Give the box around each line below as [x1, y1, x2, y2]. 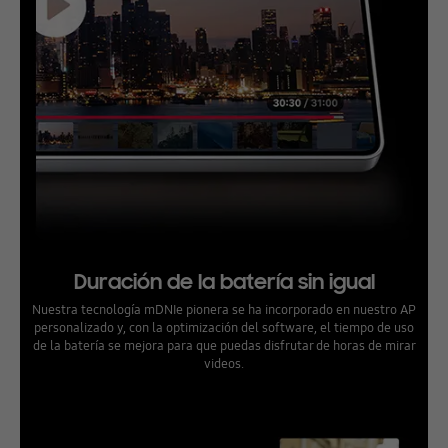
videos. [204, 353, 244, 372]
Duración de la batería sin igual [73, 268, 375, 295]
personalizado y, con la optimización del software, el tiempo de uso [34, 317, 414, 336]
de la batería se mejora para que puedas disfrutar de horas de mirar [32, 335, 416, 354]
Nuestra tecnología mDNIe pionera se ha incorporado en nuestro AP [32, 299, 416, 318]
